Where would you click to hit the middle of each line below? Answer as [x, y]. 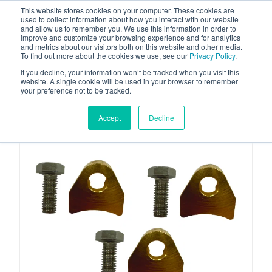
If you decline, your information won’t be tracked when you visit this [130, 72]
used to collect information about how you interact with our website [130, 19]
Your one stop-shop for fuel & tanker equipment [143, 67]
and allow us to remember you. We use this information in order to [128, 28]
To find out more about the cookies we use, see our [105, 56]
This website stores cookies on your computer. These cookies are [127, 10]
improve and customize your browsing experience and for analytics [131, 37]
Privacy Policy [212, 56]
